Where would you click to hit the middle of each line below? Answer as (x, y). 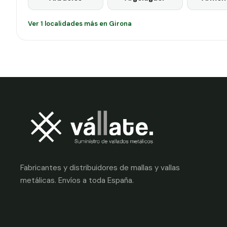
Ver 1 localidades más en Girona (80, 23)
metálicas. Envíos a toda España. (77, 181)
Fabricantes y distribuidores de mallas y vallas (100, 168)
